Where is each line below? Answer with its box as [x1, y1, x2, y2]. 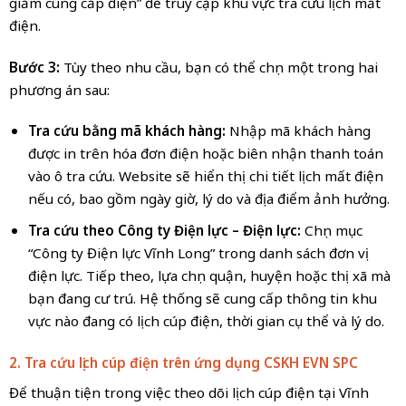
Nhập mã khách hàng [228, 121, 371, 140]
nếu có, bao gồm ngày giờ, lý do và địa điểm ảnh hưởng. [27, 189, 390, 208]
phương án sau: [8, 80, 110, 99]
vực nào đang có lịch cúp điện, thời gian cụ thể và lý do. [27, 311, 384, 330]
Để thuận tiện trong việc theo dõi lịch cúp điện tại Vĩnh [8, 382, 369, 401]
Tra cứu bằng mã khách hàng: [27, 121, 229, 140]
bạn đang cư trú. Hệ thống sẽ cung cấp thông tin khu [27, 288, 377, 307]
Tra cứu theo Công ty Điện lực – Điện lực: [27, 220, 301, 239]
